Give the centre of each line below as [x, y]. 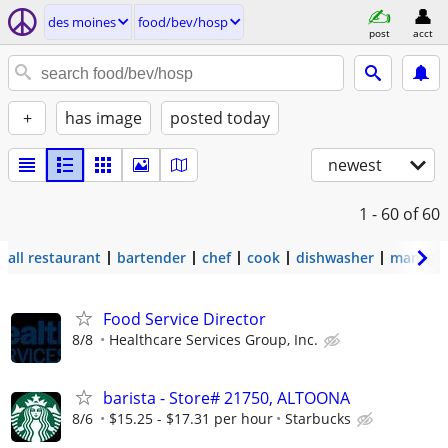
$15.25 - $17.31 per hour [191, 419]
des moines [82, 22]
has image [103, 118]
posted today [220, 118]
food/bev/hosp [183, 22]
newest [355, 165]
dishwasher [335, 257]
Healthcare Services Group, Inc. [213, 339]
